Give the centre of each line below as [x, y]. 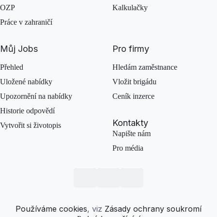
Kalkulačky [130, 8]
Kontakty [130, 123]
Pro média [128, 148]
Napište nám [132, 133]
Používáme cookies [51, 209]
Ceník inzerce [133, 96]
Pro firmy [131, 49]
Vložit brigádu [134, 82]
